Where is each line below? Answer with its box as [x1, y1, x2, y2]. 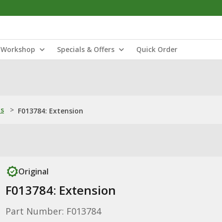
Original [18, 166, 49, 177]
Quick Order [136, 45, 177, 54]
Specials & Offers [57, 45, 114, 54]
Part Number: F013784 [5, 205, 101, 217]
